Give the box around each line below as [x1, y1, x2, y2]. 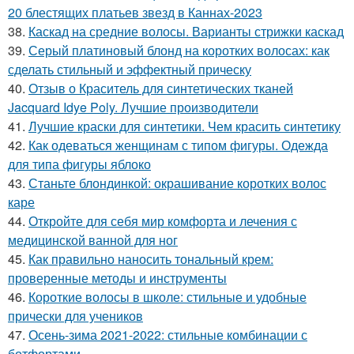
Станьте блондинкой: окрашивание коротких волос [28, 174, 326, 192]
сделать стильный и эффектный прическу [8, 60, 251, 78]
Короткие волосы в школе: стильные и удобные [28, 288, 307, 306]
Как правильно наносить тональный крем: [28, 250, 273, 268]
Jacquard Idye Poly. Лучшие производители [8, 98, 258, 116]
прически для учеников [8, 307, 143, 325]
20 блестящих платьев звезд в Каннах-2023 [8, 3, 262, 21]
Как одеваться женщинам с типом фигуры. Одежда [28, 136, 328, 154]
